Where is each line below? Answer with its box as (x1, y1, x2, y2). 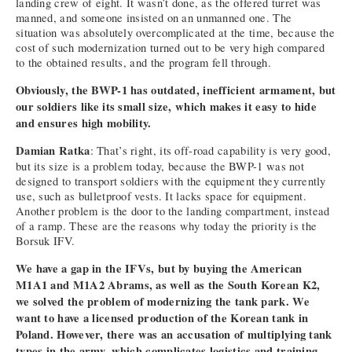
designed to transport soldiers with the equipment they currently (16, 174, 326, 189)
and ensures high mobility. (16, 114, 152, 131)
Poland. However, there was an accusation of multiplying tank (16, 326, 332, 343)
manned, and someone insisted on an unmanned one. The (16, 10, 292, 26)
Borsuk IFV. (16, 233, 75, 249)
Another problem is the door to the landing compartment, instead (16, 203, 330, 219)
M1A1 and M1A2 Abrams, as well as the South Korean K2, (16, 277, 321, 294)
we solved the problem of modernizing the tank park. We (16, 293, 310, 310)
